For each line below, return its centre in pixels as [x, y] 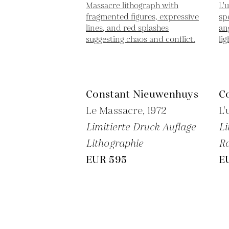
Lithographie [115, 144]
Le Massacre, [117, 111]
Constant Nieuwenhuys [142, 95]
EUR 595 [107, 160]
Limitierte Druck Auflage [141, 127]
